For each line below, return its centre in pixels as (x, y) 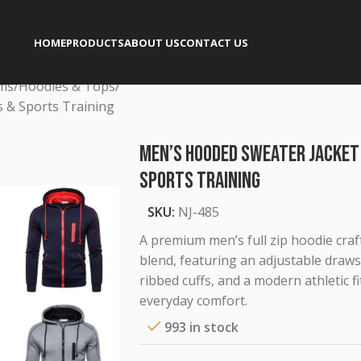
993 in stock (201, 327)
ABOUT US (152, 42)
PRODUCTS (95, 42)
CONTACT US (214, 42)
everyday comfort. (193, 301)
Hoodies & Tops (67, 86)
